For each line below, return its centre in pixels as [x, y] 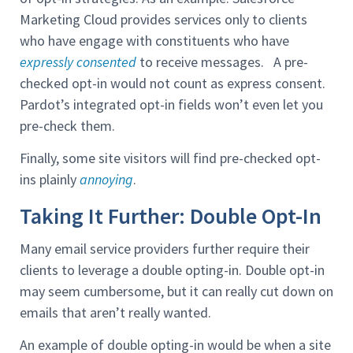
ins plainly [50, 180]
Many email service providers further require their [165, 248]
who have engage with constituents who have [154, 40]
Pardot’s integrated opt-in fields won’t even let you [171, 104]
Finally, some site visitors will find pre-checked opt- [170, 158]
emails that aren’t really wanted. [115, 312]
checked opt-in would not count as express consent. [173, 83]
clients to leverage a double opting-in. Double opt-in [172, 269]
